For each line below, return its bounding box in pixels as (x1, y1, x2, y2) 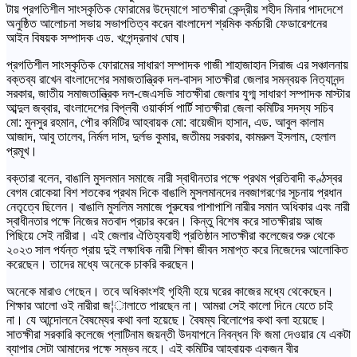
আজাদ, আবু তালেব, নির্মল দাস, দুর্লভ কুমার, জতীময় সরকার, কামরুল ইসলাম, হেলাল (6, 130, 335, 144)
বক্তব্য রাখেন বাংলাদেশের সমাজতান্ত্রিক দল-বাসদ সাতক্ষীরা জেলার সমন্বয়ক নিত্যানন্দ (6, 73, 344, 87)
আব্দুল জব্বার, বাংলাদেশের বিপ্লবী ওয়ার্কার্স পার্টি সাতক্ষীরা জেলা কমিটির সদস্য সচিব (6, 101, 333, 116)
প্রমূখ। (6, 144, 37, 159)
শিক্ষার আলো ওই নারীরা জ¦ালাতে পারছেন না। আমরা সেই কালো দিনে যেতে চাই (6, 299, 333, 313)
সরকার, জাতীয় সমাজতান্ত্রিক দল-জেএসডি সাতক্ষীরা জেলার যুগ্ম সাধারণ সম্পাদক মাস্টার (6, 87, 350, 101)
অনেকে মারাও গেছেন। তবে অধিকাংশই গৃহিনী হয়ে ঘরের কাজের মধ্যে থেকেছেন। (6, 284, 334, 299)
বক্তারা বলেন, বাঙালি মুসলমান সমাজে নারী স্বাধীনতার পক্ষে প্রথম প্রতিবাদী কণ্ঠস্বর (6, 171, 342, 186)
